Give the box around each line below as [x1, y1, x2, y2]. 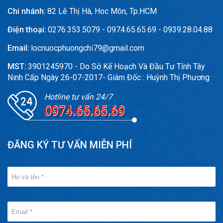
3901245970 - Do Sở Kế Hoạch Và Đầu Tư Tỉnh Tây [28, 62, 205, 71]
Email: [7, 43, 29, 53]
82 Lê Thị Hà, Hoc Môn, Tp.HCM [47, 6, 157, 16]
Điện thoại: [7, 25, 46, 34]
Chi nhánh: [7, 6, 46, 16]
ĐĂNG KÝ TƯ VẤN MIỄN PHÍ [7, 139, 132, 151]
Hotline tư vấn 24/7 [44, 92, 112, 102]
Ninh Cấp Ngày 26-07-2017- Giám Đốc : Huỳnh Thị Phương [7, 73, 210, 82]
